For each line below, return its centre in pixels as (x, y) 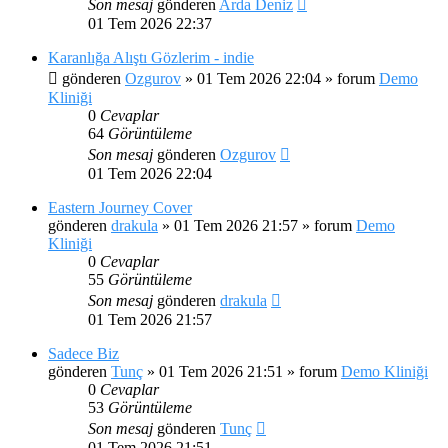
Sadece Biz (83, 353)
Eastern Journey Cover (120, 207)
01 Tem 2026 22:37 (150, 23)
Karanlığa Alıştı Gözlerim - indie (151, 57)
